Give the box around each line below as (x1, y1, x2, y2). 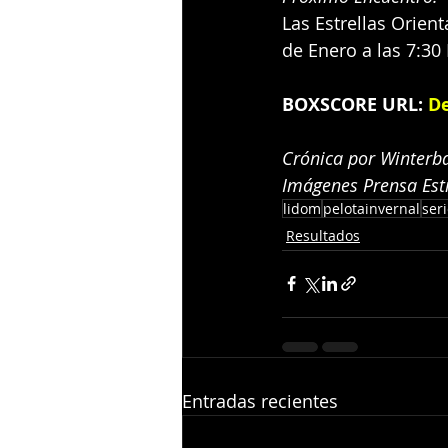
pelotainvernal (323, 198, 420, 218)
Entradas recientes (182, 388, 338, 413)
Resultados (286, 225, 360, 245)
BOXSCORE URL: (282, 91, 423, 117)
